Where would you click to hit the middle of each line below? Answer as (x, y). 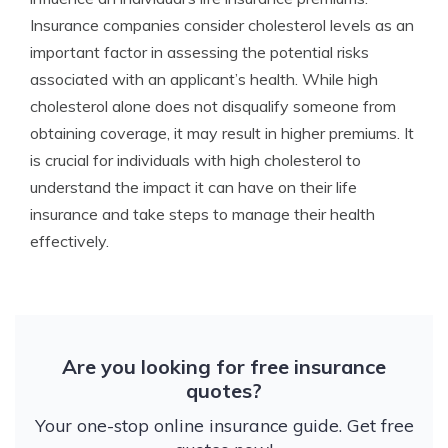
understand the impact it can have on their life (193, 187)
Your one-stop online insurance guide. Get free (224, 425)
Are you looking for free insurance (224, 366)
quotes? (224, 390)
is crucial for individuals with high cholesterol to (195, 160)
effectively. (69, 241)
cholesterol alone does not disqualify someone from (213, 106)
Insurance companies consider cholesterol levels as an (222, 25)
